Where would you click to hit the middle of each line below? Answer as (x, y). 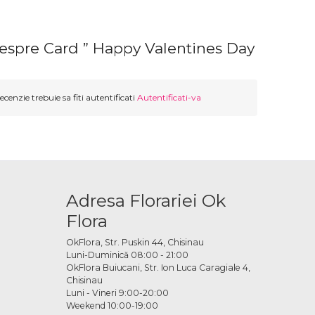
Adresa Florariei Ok (146, 201)
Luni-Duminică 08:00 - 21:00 (127, 255)
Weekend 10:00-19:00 (112, 306)
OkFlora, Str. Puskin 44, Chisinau (135, 243)
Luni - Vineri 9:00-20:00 (117, 293)
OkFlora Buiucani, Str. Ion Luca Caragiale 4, (158, 268)
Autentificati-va (169, 98)
